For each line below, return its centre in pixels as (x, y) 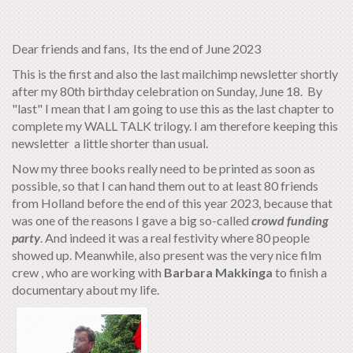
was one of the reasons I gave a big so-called (132, 220)
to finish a (300, 272)
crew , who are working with (88, 272)
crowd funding (290, 220)
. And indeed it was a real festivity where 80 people (175, 237)
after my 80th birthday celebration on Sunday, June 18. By (167, 91)
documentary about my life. (87, 289)
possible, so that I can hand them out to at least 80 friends (165, 185)
